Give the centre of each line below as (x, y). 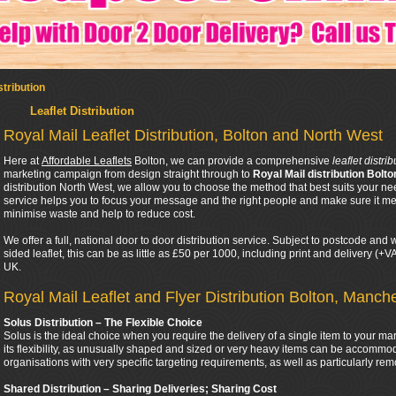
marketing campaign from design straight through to (128, 174)
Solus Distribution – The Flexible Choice (103, 323)
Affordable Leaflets (87, 161)
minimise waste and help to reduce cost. (99, 214)
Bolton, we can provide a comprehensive (232, 161)
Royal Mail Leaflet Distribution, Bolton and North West (193, 135)
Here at (23, 161)
